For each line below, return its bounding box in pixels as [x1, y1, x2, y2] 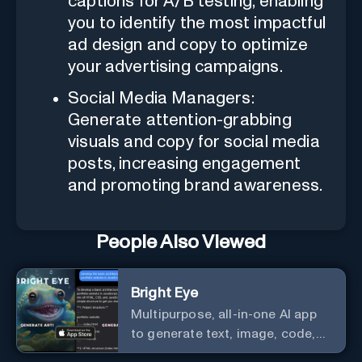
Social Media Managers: [68, 89, 255, 107]
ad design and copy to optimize [68, 36, 309, 53]
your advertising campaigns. [68, 57, 283, 75]
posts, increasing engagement [68, 154, 301, 172]
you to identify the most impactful [68, 14, 326, 32]
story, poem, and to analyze [131, 346, 301, 360]
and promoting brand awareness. [68, 176, 323, 194]
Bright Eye [131, 285, 199, 301]
